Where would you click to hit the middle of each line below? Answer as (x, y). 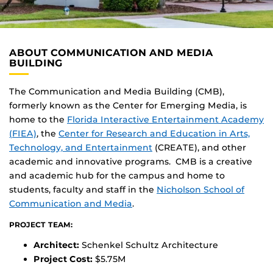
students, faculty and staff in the (83, 189)
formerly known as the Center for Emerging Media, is (128, 105)
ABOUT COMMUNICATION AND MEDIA (111, 53)
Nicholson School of (200, 189)
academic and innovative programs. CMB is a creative (131, 161)
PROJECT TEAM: (41, 224)
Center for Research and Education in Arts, (154, 133)
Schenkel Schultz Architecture (149, 245)
